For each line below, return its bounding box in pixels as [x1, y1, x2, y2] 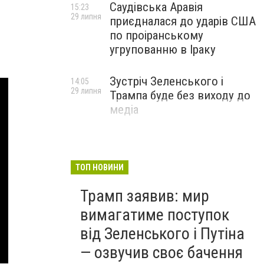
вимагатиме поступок [80, 205, 229, 225]
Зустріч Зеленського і [110, 74, 223, 88]
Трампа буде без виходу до [110, 88, 250, 103]
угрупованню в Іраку [110, 42, 216, 57]
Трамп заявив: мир [80, 186, 209, 206]
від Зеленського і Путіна [80, 224, 245, 243]
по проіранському [110, 28, 203, 42]
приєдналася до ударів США [110, 14, 256, 28]
